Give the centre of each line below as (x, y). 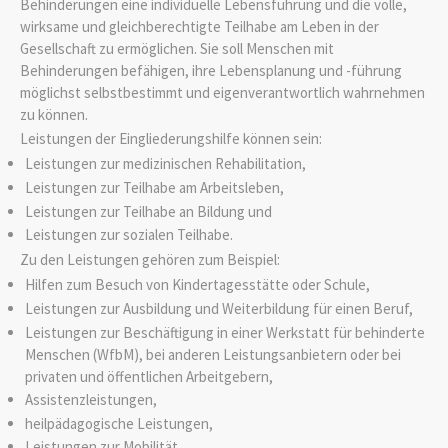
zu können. (54, 114)
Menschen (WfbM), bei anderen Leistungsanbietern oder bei (212, 354)
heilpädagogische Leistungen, (118, 423)
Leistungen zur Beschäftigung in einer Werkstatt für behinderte (224, 332)
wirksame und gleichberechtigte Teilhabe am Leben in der (199, 26)
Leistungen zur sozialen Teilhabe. (128, 235)
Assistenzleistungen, (90, 400)
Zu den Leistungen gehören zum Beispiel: (150, 259)
